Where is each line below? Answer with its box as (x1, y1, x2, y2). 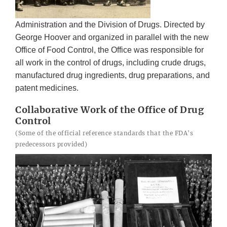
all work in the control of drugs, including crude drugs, (15, 58, 206, 67)
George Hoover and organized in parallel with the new (15, 32, 209, 42)
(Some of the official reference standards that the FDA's (15, 129, 193, 137)
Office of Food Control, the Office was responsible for (15, 45, 204, 54)
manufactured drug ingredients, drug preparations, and (15, 70, 210, 80)
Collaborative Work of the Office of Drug (15, 103, 204, 116)
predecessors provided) (15, 140, 87, 148)
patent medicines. (15, 83, 79, 92)
